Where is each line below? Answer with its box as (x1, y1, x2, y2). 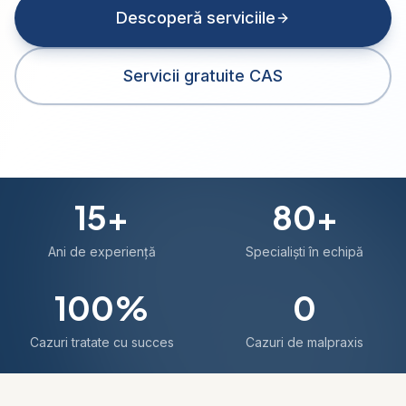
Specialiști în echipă (246, 244, 363, 259)
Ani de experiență (47, 244, 156, 259)
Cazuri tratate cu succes (29, 334, 174, 350)
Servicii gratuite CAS (123, 66, 283, 85)
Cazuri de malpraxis (246, 334, 363, 350)
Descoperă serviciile (116, 8, 275, 27)
